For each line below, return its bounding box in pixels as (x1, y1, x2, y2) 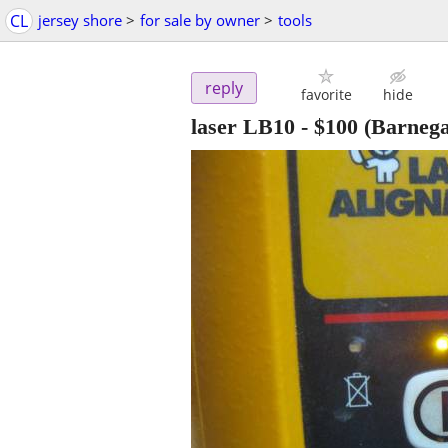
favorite (300, 85, 352, 105)
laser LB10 (191, 114, 295, 140)
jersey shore (38, 10, 122, 30)
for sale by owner (140, 10, 260, 30)
